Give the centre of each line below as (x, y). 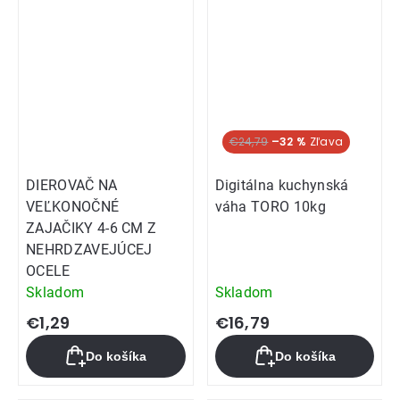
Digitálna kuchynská (282, 186)
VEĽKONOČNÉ (73, 207)
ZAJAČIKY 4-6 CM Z (92, 229)
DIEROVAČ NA (72, 186)
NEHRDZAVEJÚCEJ (89, 250)
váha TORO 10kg (270, 207)
